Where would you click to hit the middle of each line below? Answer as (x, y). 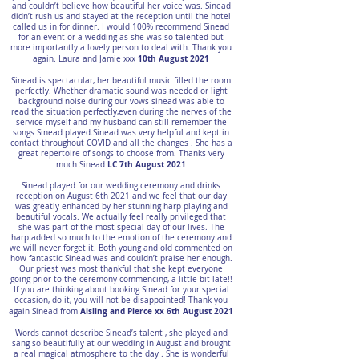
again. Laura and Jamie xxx (85, 59)
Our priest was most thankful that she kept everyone (121, 269)
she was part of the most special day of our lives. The (121, 227)
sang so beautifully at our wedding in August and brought (121, 343)
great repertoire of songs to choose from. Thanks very (121, 153)
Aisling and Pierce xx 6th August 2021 (157, 311)
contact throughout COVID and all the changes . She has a (121, 143)
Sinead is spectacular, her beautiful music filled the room (121, 81)
